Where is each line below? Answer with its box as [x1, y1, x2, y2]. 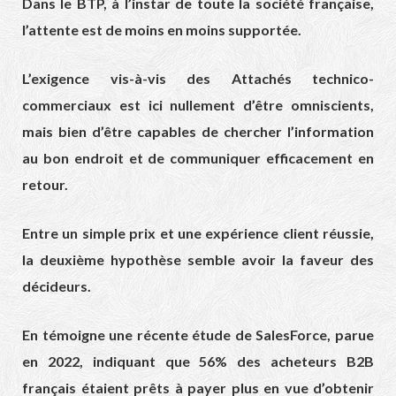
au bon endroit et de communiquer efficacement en [22, 148, 374, 166]
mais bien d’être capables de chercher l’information [22, 122, 374, 140]
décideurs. [22, 277, 91, 294]
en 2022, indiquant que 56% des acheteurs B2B [22, 352, 374, 369]
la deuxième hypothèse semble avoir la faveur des [22, 250, 374, 268]
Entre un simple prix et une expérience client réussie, [22, 224, 374, 241]
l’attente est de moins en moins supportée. [22, 20, 301, 38]
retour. [22, 175, 68, 193]
